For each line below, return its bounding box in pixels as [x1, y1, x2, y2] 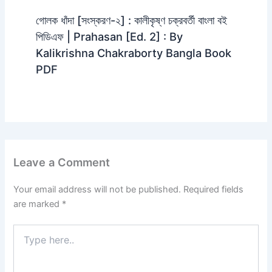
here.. [13, 236, 36, 247]
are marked [13, 199, 63, 210]
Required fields [183, 184, 244, 195]
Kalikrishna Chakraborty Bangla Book [35, 46, 231, 59]
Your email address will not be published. [13, 184, 182, 195]
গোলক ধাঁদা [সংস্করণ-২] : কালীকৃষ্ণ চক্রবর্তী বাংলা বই [35, 13, 227, 27]
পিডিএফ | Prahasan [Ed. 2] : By [35, 29, 183, 43]
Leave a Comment [13, 155, 110, 169]
